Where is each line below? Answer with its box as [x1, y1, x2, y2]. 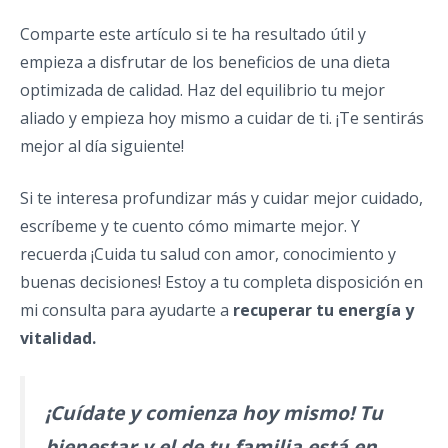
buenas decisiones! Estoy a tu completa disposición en [20, 270, 423, 293]
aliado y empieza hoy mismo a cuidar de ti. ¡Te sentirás [20, 106, 424, 129]
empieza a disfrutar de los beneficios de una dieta [20, 50, 390, 73]
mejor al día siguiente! [20, 134, 184, 157]
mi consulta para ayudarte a [20, 298, 233, 321]
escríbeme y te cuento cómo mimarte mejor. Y [20, 214, 360, 237]
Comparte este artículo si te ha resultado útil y [20, 22, 366, 45]
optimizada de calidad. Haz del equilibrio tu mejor [20, 78, 385, 101]
